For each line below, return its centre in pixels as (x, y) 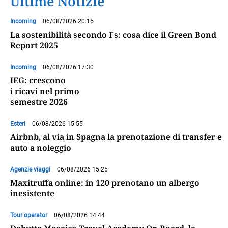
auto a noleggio (41, 148)
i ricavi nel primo (45, 91)
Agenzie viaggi (30, 170)
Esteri (18, 124)
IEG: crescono (38, 81)
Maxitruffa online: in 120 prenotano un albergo (105, 183)
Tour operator (29, 216)
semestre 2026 (39, 102)
